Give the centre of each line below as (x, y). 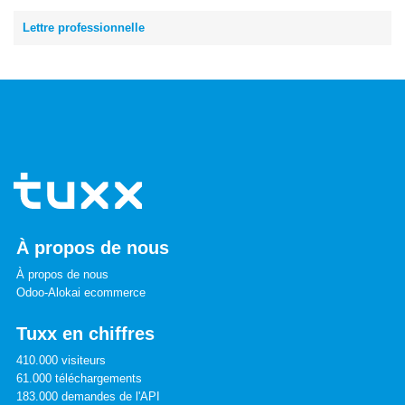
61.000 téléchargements (79, 378)
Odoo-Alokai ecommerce (81, 292)
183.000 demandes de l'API (88, 396)
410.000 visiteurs (61, 360)
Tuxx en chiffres (85, 334)
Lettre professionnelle (84, 28)
